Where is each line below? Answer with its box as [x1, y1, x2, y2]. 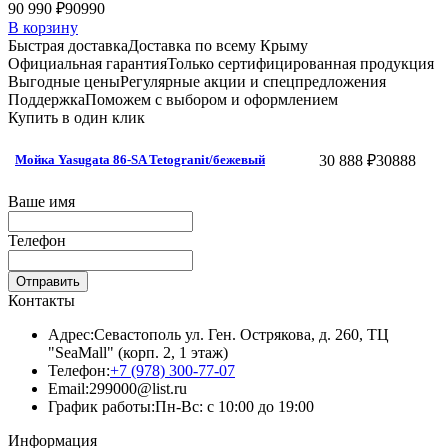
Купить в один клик [8, 109, 145, 127]
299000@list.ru [89, 380, 187, 398]
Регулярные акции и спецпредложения [120, 73, 386, 91]
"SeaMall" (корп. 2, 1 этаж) [48, 344, 228, 362]
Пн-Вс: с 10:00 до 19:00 [155, 398, 314, 416]
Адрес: [48, 326, 94, 344]
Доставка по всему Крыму [128, 37, 308, 55]
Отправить [16, 274, 80, 290]
